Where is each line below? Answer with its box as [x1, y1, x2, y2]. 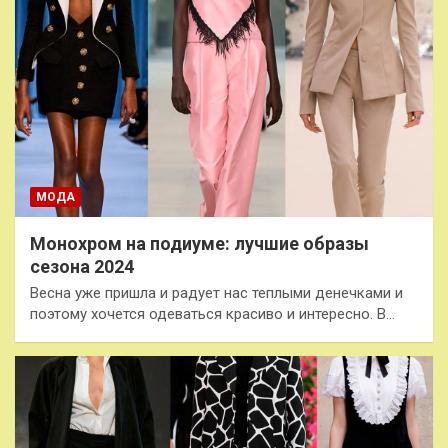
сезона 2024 [30, 256, 134, 278]
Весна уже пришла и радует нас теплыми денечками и [30, 284, 403, 303]
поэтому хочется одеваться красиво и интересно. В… [30, 305, 395, 324]
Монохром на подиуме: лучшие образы [30, 233, 369, 255]
